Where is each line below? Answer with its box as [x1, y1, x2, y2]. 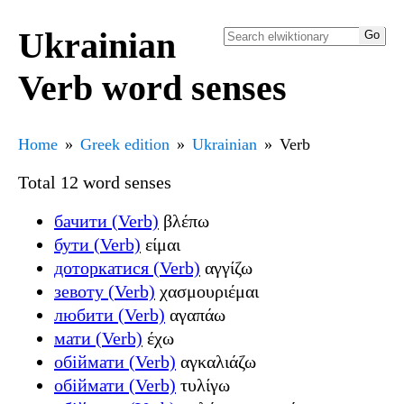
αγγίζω [200, 257, 252, 278]
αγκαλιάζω [176, 351, 256, 372]
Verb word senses [18, 67, 287, 108]
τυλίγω [176, 374, 230, 395]
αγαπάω [165, 304, 225, 325]
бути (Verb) [54, 234, 141, 254]
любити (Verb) [54, 304, 165, 325]
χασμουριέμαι [155, 280, 259, 301]
